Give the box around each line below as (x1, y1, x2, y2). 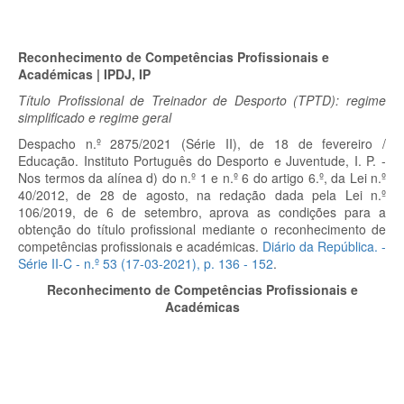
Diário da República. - (262, 237, 386, 255)
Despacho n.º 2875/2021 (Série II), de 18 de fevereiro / (18, 134, 386, 152)
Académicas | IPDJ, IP (18, 65, 151, 83)
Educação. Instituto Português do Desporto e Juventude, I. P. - (18, 151, 386, 170)
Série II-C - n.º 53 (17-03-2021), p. (18, 254, 218, 272)
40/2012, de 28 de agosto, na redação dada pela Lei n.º (18, 186, 386, 204)
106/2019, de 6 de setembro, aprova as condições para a (18, 203, 386, 221)
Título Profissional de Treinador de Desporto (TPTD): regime (18, 91, 386, 109)
